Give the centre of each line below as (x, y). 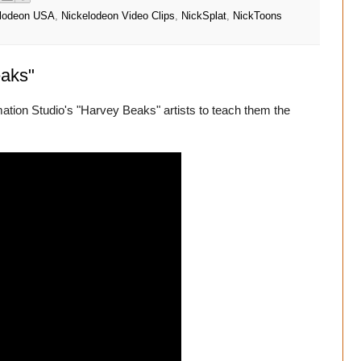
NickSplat (204, 16)
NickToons (257, 16)
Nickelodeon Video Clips (118, 16)
